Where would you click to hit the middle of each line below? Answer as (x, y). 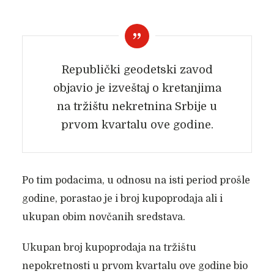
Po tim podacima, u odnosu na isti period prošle (136, 180)
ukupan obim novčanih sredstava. (103, 217)
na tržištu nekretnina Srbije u (137, 106)
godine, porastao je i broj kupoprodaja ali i (122, 199)
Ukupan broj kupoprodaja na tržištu (109, 248)
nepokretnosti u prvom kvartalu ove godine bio (135, 266)
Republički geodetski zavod (137, 70)
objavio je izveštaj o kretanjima (137, 88)
